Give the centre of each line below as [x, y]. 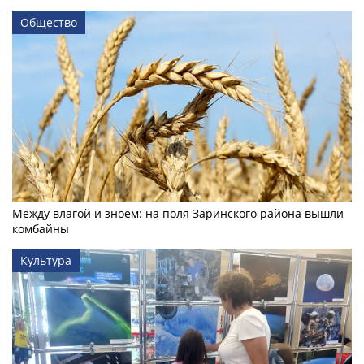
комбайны [41, 229]
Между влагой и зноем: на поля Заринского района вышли [178, 214]
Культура [46, 261]
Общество [49, 22]
